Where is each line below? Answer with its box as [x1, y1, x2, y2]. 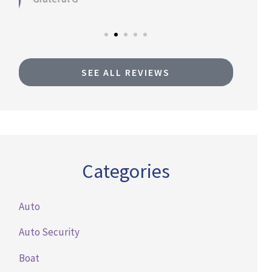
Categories [81, 158, 170, 183]
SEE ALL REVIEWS [81, 66, 171, 78]
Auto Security [18, 225, 80, 239]
